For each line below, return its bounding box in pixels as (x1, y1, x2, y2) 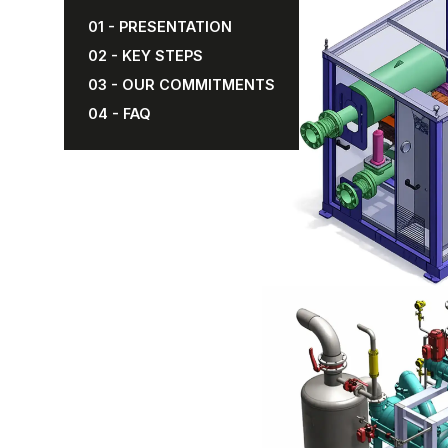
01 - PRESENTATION (88, 18, 232, 35)
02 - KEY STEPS (88, 47, 203, 64)
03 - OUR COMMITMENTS (88, 76, 275, 93)
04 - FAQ (88, 105, 151, 122)
